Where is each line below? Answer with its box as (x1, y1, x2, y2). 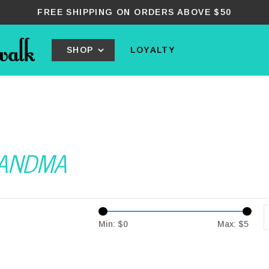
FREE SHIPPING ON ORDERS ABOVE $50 (37, 7, 232, 17)
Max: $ (217, 219, 244, 229)
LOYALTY (130, 45, 176, 55)
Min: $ (98, 219, 123, 229)
